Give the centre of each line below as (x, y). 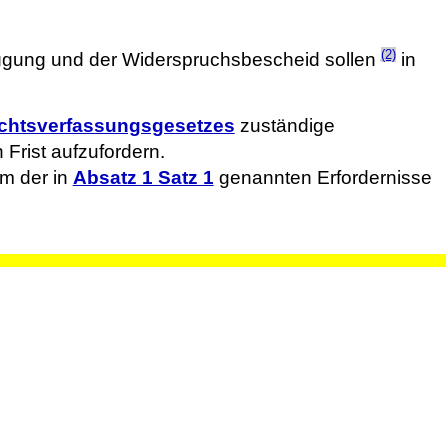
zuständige (284, 125)
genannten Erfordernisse (322, 178)
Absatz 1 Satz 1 (143, 178)
